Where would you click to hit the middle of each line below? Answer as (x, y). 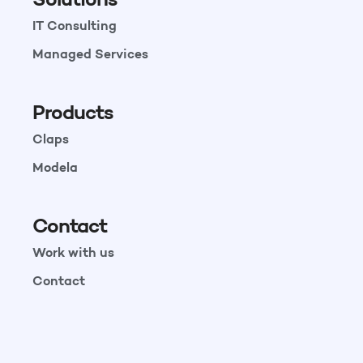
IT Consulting (75, 26)
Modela (55, 167)
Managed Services (90, 54)
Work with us (73, 252)
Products (73, 113)
